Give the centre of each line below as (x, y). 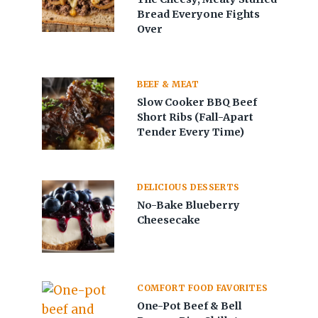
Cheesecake (169, 220)
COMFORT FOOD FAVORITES (203, 288)
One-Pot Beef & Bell (190, 306)
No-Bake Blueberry (189, 205)
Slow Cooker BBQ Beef (197, 103)
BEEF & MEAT (168, 84)
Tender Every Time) (191, 132)
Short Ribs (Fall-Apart (196, 117)
